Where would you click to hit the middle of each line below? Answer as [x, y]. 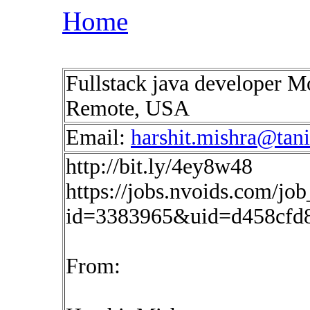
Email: [98, 137]
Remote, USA [128, 108]
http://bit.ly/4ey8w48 [159, 166]
